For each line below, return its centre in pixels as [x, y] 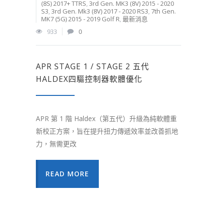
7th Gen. [163, 11]
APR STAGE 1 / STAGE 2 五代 [93, 67]
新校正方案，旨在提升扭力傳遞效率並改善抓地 [107, 131]
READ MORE [67, 174]
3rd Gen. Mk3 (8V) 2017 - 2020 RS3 [100, 11]
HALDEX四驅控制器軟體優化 [89, 79]
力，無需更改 [56, 144]
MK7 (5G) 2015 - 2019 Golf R [80, 19]
